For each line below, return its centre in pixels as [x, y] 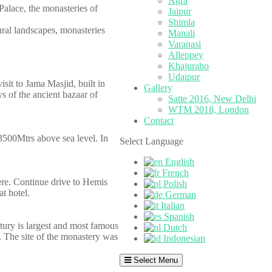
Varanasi [185, 44]
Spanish [178, 216]
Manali [182, 33]
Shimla [182, 22]
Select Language [151, 141]
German [179, 195]
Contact [159, 121]
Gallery [158, 88]
